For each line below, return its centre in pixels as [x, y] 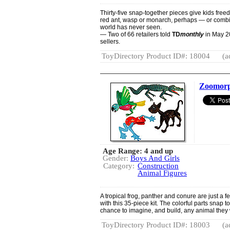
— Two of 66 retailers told [136, 34]
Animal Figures [162, 173]
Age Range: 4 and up [138, 151]
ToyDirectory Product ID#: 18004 [156, 56]
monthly [192, 34]
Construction [158, 166]
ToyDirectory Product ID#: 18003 [156, 225]
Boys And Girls [155, 158]
